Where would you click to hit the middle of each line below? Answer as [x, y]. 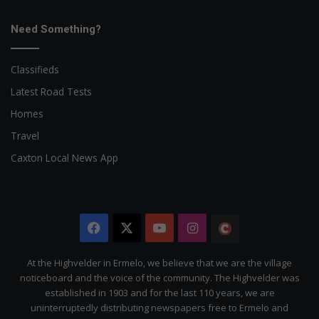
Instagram [229, 228]
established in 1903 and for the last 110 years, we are [159, 293]
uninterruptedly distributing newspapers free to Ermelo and [159, 308]
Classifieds [35, 70]
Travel [25, 136]
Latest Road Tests [51, 92]
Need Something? [56, 30]
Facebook [130, 228]
